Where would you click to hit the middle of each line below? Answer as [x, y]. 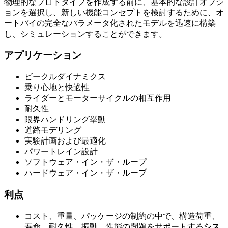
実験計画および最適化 [65, 141]
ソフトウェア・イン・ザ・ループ [85, 162]
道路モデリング [53, 130]
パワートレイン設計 [61, 152]
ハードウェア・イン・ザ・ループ [85, 173]
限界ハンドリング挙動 [65, 120]
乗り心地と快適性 [57, 88]
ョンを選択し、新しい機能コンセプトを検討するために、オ [114, 12]
